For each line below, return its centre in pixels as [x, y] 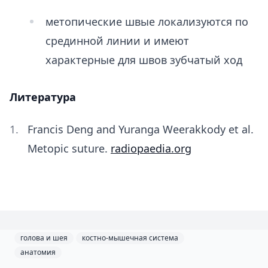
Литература [43, 97]
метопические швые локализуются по [147, 22]
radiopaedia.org [151, 148]
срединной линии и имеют [117, 41]
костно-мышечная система [130, 238]
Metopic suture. [69, 148]
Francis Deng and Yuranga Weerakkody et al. [141, 129]
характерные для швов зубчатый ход [145, 60]
